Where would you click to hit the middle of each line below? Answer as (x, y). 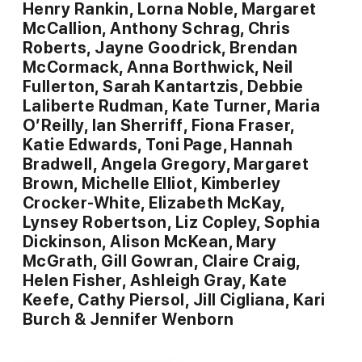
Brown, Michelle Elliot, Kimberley (152, 184)
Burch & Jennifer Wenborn (128, 320)
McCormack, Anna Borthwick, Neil (158, 67)
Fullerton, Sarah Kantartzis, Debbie (163, 87)
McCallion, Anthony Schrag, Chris (157, 29)
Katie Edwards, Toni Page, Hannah (158, 145)
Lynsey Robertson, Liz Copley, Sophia (172, 223)
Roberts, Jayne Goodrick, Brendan (160, 48)
